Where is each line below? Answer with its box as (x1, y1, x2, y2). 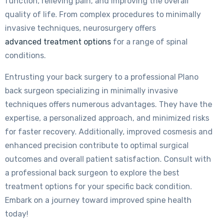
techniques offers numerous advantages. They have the (5, 100, 212, 109)
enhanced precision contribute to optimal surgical (5, 141, 189, 151)
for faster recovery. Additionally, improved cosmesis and (5, 127, 213, 137)
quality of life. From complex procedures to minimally (5, 10, 201, 20)
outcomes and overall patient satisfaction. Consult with (5, 154, 211, 164)
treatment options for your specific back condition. (5, 182, 192, 192)
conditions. (5, 51, 46, 61)
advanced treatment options (5, 37, 111, 47)
